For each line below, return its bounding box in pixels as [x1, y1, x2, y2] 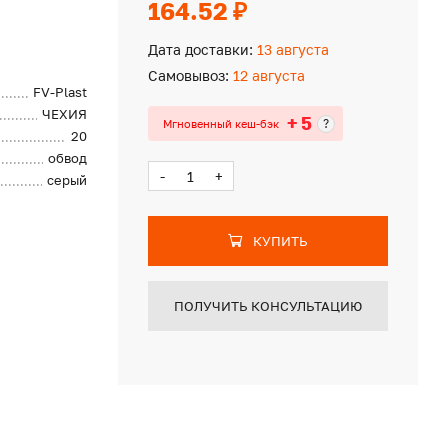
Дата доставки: [147, 41, 253, 58]
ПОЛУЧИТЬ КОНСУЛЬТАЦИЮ [173, 298, 362, 314]
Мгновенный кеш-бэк [162, 116, 279, 130]
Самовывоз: [147, 67, 229, 84]
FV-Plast [33, 84, 88, 100]
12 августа [228, 67, 305, 84]
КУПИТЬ [252, 233, 308, 249]
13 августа [252, 41, 329, 58]
